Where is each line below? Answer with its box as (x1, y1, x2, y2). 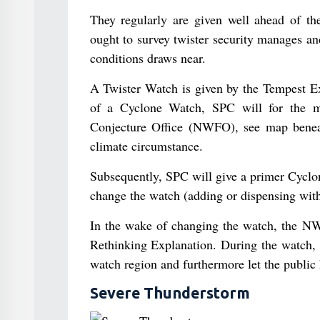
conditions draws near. (89, 49, 206, 67)
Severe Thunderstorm (89, 284, 250, 302)
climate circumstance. (89, 137, 203, 155)
